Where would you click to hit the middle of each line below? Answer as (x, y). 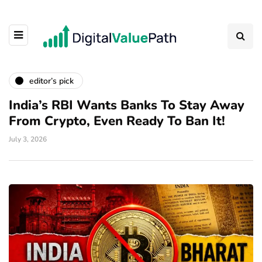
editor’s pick (51, 81)
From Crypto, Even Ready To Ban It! (117, 121)
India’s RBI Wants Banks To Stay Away (127, 105)
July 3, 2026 (28, 139)
